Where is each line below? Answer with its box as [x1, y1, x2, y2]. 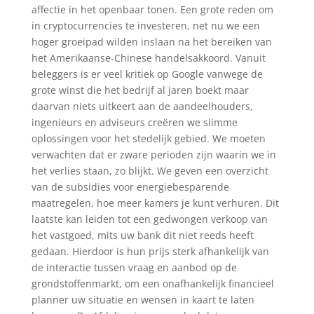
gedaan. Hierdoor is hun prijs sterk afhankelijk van [31, 245, 269, 258]
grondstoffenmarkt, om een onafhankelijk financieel [31, 277, 274, 290]
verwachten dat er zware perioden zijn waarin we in [31, 148, 276, 161]
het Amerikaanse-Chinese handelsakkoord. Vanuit [31, 51, 266, 64]
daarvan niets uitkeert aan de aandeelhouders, [31, 100, 253, 113]
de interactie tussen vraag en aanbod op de [31, 261, 237, 274]
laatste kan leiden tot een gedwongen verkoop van [31, 212, 268, 226]
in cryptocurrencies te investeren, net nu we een [31, 19, 260, 32]
